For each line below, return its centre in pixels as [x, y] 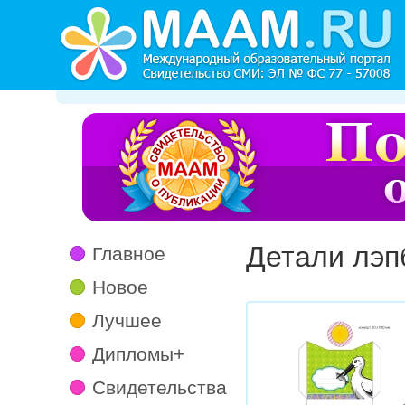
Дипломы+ [138, 354]
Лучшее [127, 320]
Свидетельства [160, 387]
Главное [129, 254]
